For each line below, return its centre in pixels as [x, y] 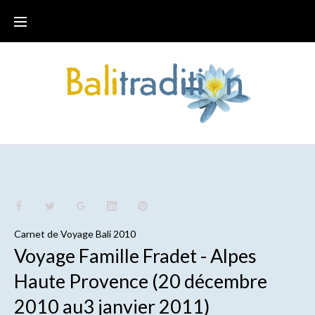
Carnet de [37, 234]
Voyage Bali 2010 [98, 234]
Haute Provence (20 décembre [140, 281]
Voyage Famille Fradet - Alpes [135, 256]
